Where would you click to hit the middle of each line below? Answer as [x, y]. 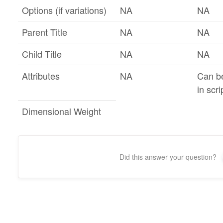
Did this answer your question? [168, 157]
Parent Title [44, 32]
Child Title [42, 54]
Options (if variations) [64, 10]
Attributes [41, 76]
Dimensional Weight [61, 111]
